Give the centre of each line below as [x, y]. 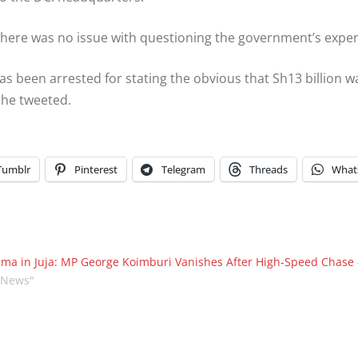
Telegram [183, 170]
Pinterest [96, 170]
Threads [268, 170]
